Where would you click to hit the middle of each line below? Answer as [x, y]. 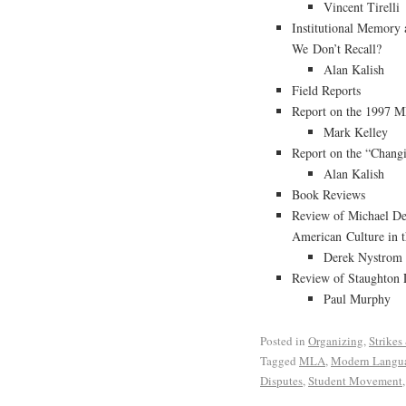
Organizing [336, 340]
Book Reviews [329, 195]
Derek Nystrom [363, 257]
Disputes [281, 380]
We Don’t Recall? [337, 49]
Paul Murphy [357, 299]
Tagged [278, 360]
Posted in [283, 340]
